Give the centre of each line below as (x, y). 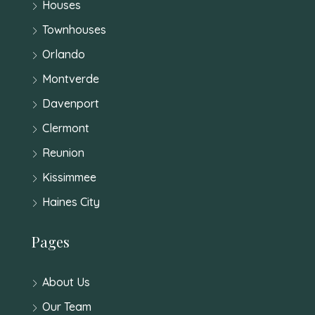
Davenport (71, 103)
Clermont (66, 128)
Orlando (64, 54)
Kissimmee (69, 177)
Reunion (63, 152)
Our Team (67, 306)
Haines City (71, 201)
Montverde (71, 78)
